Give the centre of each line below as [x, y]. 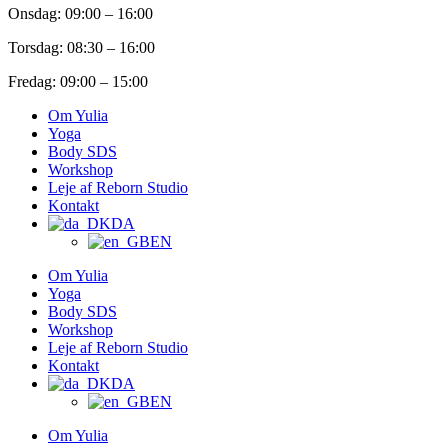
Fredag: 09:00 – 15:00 [78, 81]
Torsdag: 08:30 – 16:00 [81, 47]
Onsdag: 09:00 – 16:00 [80, 13]
